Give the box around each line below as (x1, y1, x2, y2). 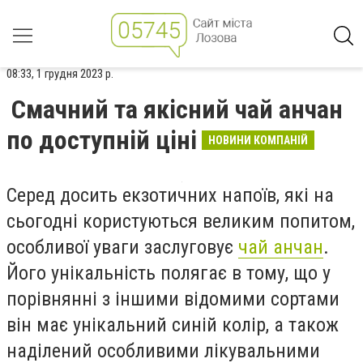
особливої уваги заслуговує (6, 236, 238, 258)
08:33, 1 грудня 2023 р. (6, 66, 113, 81)
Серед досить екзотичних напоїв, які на (6, 184, 334, 207)
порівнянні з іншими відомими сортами (6, 288, 340, 310)
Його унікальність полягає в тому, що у (6, 262, 331, 284)
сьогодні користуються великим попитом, (6, 210, 355, 233)
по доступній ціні (6, 125, 197, 156)
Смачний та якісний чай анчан (11, 94, 343, 125)
